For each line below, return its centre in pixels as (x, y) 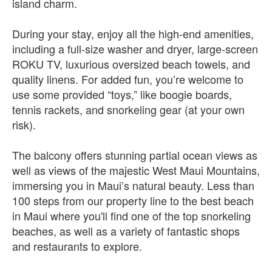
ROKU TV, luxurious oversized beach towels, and (131, 63)
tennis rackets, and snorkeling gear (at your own (128, 109)
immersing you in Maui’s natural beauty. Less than (133, 185)
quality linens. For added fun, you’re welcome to (128, 79)
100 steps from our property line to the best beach (133, 200)
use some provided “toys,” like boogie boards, (122, 94)
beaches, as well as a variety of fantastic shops (126, 230)
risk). (24, 124)
